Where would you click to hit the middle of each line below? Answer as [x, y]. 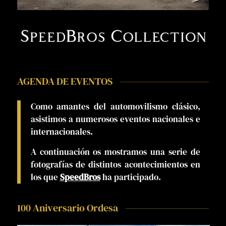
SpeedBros [80, 177]
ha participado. [131, 177]
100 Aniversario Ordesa [67, 208]
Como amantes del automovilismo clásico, [116, 107]
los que [45, 177]
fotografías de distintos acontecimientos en [116, 164]
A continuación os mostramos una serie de [116, 152]
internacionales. [62, 132]
